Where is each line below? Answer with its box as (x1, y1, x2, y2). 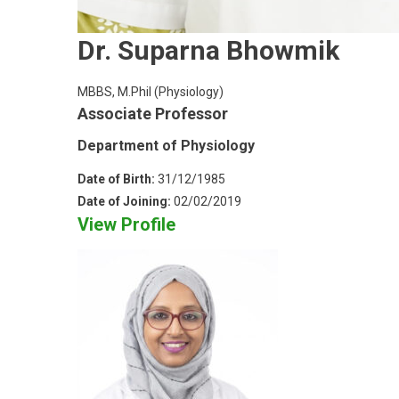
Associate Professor (77, 103, 228, 123)
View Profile (77, 213, 175, 235)
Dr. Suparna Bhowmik (77, 34, 339, 66)
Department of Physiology (77, 136, 255, 154)
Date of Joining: (77, 193, 174, 208)
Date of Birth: (77, 171, 158, 186)
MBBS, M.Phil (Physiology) (77, 84, 224, 99)
